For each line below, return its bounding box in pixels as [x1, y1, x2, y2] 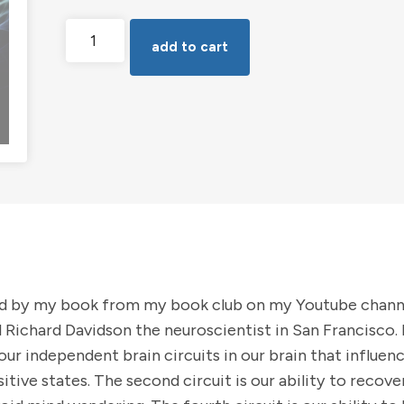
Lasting [64, 131, 115, 149]
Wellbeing [64, 158, 132, 176]
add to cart [151, 39, 229, 55]
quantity [64, 185, 123, 203]
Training [64, 77, 119, 95]
